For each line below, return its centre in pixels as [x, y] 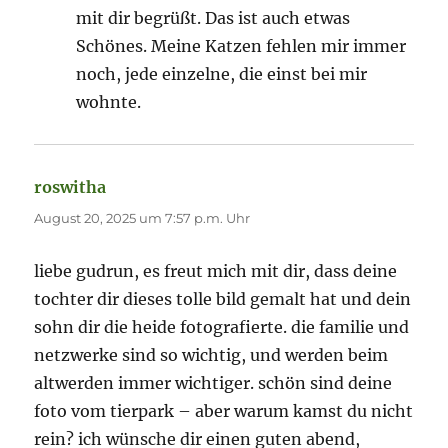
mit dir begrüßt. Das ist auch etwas [213, 18]
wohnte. [109, 102]
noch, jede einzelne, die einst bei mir [222, 74]
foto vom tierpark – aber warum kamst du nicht [224, 411]
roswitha [70, 187]
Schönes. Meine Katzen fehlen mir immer [241, 46]
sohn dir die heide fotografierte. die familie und [222, 327]
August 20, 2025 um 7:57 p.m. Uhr [142, 218]
